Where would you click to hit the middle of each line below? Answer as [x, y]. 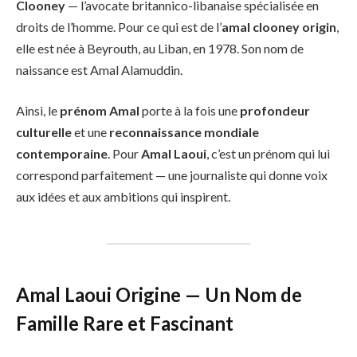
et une [90, 132]
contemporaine [62, 154]
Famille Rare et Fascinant [125, 323]
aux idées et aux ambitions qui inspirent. [123, 197]
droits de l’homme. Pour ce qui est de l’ [119, 26]
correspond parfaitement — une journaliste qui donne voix [172, 175]
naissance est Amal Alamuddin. [99, 69]
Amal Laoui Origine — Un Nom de [159, 294]
